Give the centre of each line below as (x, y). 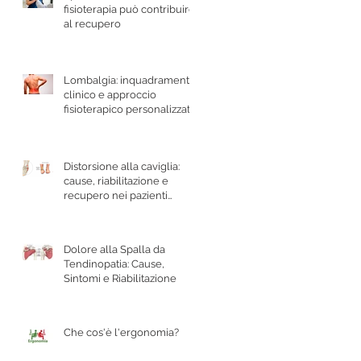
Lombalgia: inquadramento (130, 80)
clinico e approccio (110, 94)
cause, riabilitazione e (116, 180)
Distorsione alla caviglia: (122, 166)
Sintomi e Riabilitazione (120, 278)
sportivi (81, 210)
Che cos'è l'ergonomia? (121, 332)
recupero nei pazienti (116, 195)
